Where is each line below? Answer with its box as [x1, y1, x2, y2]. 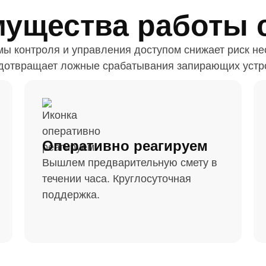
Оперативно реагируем [42, 138, 208, 154]
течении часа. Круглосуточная [42, 173, 191, 185]
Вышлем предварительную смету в [42, 157, 217, 169]
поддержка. [42, 189, 100, 201]
